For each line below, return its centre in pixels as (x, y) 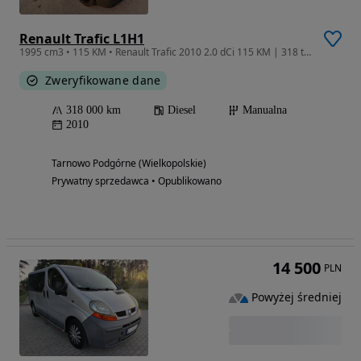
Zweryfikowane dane (103, 81)
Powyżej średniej (297, 297)
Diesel (182, 110)
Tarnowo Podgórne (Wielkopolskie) (129, 164)
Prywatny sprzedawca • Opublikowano (137, 181)
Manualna (265, 110)
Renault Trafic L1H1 (82, 39)
